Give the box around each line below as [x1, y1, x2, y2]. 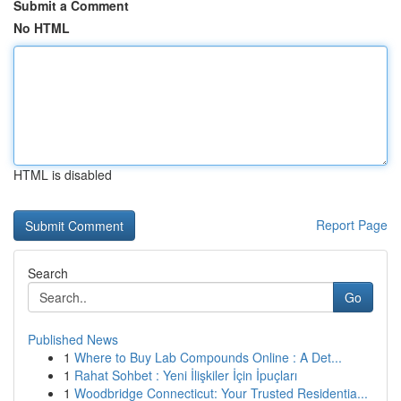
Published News [28, 330, 118, 348]
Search [28, 264, 68, 282]
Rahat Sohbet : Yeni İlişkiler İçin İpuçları [74, 366, 297, 384]
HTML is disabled [13, 166, 112, 183]
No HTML [13, 19, 70, 37]
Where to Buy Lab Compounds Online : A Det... [74, 348, 342, 366]
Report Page [316, 216, 388, 234]
